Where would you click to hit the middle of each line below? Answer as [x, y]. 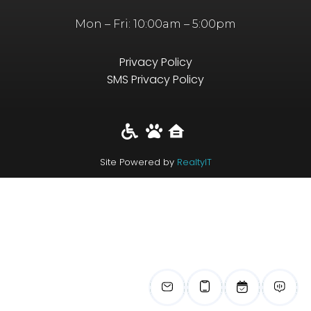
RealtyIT [194, 162]
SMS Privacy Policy [155, 79]
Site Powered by [138, 162]
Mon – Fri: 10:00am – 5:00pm [155, 24]
